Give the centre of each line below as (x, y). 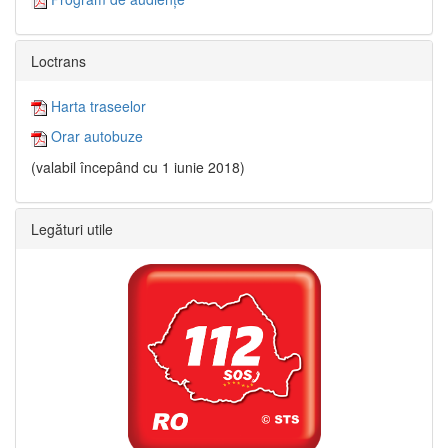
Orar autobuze (95, 136)
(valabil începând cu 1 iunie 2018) (138, 166)
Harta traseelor (96, 105)
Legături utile (72, 228)
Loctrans (58, 60)
